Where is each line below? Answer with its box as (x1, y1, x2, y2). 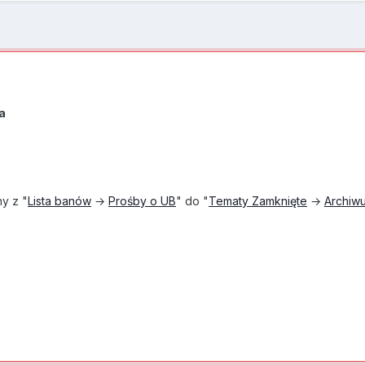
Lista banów (28, 194, 91, 209)
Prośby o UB (108, 194, 176, 209)
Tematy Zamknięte (209, 194, 307, 209)
